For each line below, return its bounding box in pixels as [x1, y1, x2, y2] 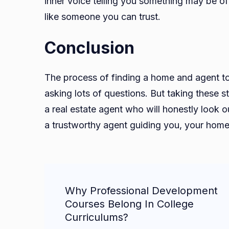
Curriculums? [65, 211, 128, 224]
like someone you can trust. [44, 11, 161, 22]
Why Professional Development [65, 185, 218, 197]
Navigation [44, 187, 130, 207]
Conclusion [44, 38, 139, 58]
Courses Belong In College [65, 198, 194, 211]
